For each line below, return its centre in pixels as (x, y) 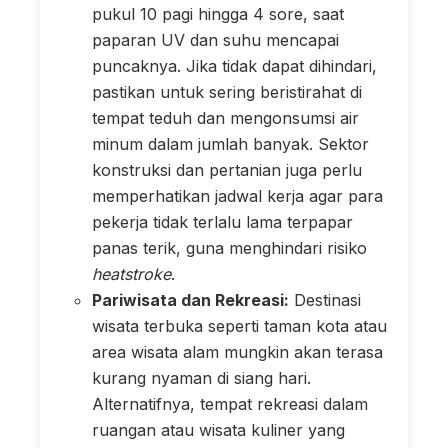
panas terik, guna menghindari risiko (229, 247)
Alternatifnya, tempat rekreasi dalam (230, 403)
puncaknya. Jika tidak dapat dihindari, (234, 65)
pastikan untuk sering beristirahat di (227, 91)
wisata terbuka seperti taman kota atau (239, 325)
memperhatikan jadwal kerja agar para (237, 195)
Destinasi (325, 299)
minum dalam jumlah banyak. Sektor (230, 143)
